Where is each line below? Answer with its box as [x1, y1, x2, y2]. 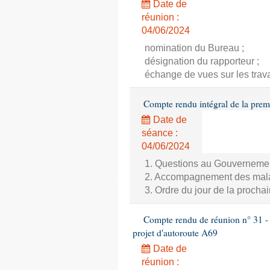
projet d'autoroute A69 [133, 227, 218, 239]
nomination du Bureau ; [145, 43, 244, 53]
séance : [142, 128, 178, 138]
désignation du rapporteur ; [145, 56, 259, 66]
